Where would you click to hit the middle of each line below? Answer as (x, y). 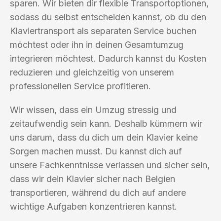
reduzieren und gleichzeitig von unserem (92, 72)
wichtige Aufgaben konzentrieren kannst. (93, 206)
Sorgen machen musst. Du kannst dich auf (96, 151)
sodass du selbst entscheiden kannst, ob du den (108, 17)
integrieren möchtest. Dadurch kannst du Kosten (108, 58)
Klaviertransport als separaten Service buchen (103, 31)
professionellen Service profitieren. (80, 86)
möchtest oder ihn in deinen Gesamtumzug (97, 44)
